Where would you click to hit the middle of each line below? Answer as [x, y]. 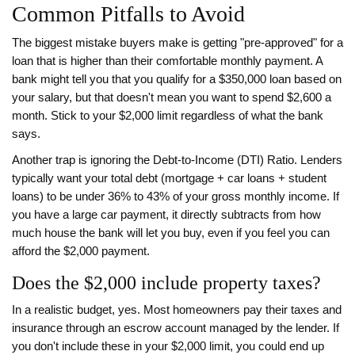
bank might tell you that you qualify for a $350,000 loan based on [177, 80]
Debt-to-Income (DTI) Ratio [223, 160]
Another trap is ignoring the [82, 160]
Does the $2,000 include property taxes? [166, 283]
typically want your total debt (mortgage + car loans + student [169, 179]
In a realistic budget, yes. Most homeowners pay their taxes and [177, 310]
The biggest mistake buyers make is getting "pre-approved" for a [177, 43]
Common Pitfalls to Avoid [128, 14]
